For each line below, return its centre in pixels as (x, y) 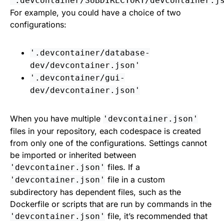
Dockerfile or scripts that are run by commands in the (111, 204)
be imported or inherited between (73, 155)
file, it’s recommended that (156, 216)
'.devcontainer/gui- (77, 77)
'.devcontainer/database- (90, 52)
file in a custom (135, 179)
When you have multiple (56, 118)
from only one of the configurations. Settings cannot (108, 143)
